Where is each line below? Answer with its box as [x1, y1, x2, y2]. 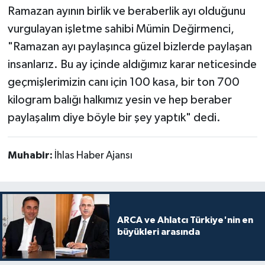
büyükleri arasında [117, 227, 200, 237]
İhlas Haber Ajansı [54, 150, 132, 161]
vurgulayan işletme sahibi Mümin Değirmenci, [7, 23, 234, 35]
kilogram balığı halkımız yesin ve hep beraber [7, 94, 232, 106]
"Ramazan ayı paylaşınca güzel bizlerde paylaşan [7, 41, 252, 53]
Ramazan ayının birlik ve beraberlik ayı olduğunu [7, 5, 245, 18]
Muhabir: [7, 150, 54, 161]
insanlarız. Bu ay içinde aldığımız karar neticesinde [7, 59, 257, 71]
